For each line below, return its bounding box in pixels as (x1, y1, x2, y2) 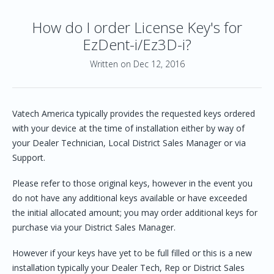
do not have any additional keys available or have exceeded (12, 192, 247, 204)
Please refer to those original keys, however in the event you (12, 177, 253, 189)
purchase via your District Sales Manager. (12, 221, 176, 233)
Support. (12, 152, 45, 163)
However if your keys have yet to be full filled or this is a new (12, 247, 252, 259)
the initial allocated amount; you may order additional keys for (12, 207, 257, 218)
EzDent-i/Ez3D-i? (83, 34, 191, 54)
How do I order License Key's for (32, 17, 242, 37)
